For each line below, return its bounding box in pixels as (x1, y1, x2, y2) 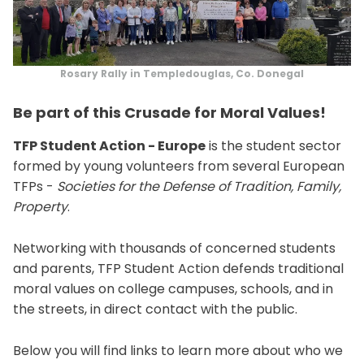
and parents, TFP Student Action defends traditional (13, 258, 344, 278)
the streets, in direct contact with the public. (13, 299, 297, 318)
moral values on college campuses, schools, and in (13, 279, 333, 298)
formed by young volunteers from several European (13, 156, 344, 175)
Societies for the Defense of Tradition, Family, (57, 176, 341, 196)
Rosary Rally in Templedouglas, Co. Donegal (60, 66, 304, 80)
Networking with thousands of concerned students (13, 238, 336, 258)
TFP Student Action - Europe (13, 136, 206, 155)
